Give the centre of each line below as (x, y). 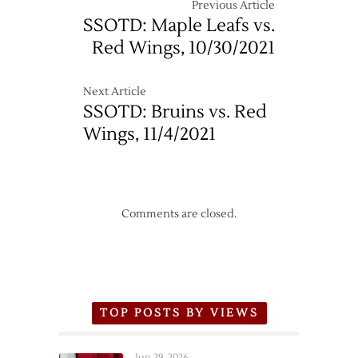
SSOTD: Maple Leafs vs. (179, 26)
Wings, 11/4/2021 (149, 134)
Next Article (115, 92)
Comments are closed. (179, 214)
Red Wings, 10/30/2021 (183, 48)
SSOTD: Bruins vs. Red (175, 112)
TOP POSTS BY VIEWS (179, 313)
